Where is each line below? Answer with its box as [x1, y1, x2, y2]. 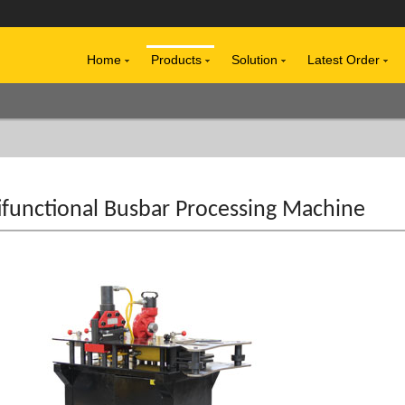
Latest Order [307, 52, 383, 67]
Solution [231, 52, 281, 67]
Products [151, 52, 205, 67]
